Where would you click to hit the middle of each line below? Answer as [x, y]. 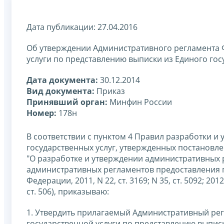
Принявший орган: [67, 102]
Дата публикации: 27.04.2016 [82, 27]
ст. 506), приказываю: [68, 191]
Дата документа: [62, 80]
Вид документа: [60, 91]
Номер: [41, 113]
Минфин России [140, 102]
